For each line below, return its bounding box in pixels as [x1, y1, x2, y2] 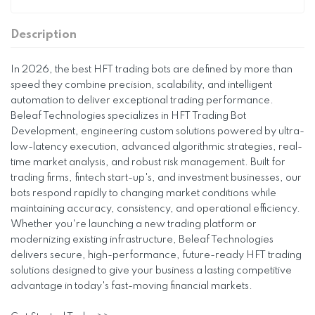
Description [11, 29, 77, 41]
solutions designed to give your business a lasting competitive [11, 266, 292, 276]
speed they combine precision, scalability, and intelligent [11, 80, 272, 90]
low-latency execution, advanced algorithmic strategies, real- [11, 142, 302, 152]
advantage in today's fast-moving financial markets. [11, 281, 252, 291]
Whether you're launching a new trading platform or [11, 219, 257, 229]
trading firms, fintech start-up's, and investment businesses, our [11, 173, 302, 183]
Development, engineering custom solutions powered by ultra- [11, 127, 304, 136]
